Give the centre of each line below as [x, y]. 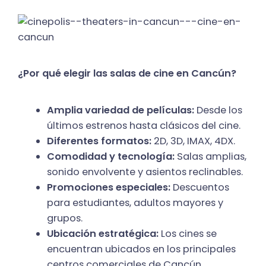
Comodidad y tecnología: [111, 157]
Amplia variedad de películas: [121, 110]
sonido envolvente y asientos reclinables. [145, 172]
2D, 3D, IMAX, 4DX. [194, 141]
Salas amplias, [211, 157]
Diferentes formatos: [99, 141]
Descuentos [200, 188]
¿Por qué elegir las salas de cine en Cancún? [127, 74]
